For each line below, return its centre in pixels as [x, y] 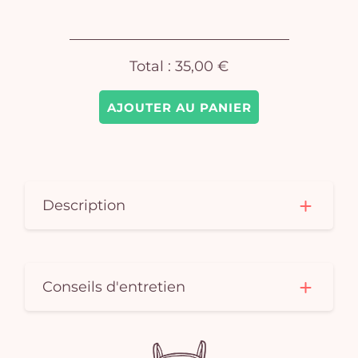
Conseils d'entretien [114, 287]
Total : [152, 66]
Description [84, 205]
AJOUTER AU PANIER [179, 107]
